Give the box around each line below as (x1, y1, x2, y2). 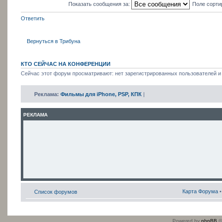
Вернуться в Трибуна (27, 38, 80, 44)
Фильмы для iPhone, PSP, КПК (60, 91, 142, 97)
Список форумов (34, 188, 77, 195)
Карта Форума (182, 188, 218, 194)
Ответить (21, 15, 45, 22)
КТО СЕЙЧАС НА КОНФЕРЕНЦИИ (21, 61, 111, 67)
